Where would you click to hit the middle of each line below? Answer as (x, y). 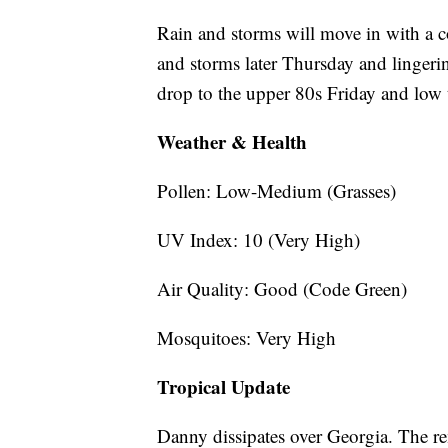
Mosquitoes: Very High (246, 338)
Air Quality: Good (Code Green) (282, 289)
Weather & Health (232, 142)
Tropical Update (223, 387)
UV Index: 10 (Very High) (258, 240)
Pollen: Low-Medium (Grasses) (276, 191)
